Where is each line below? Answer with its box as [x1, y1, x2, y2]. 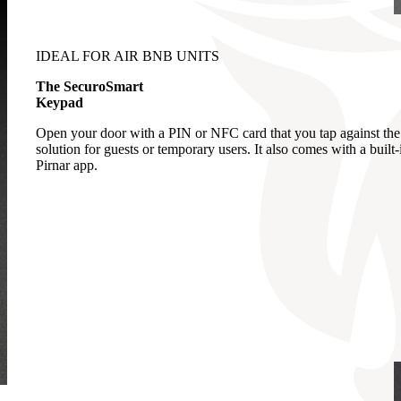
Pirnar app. [36, 157, 98, 173]
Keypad [36, 94, 83, 110]
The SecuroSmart [36, 78, 143, 94]
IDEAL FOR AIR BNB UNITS [36, 47, 219, 64]
